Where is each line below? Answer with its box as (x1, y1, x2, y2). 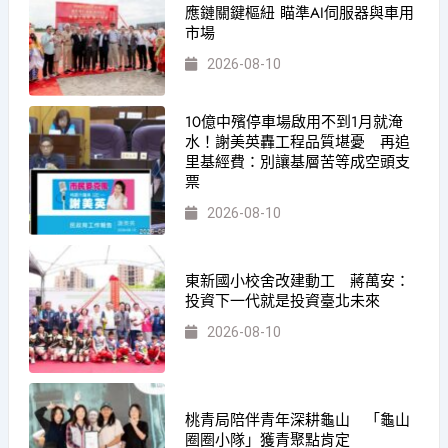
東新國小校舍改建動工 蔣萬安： (185, 269, 411, 292)
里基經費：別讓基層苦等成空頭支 (185, 151, 411, 174)
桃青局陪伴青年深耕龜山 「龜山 (185, 408, 411, 431)
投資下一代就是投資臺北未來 (185, 289, 381, 312)
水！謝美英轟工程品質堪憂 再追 (185, 131, 411, 154)
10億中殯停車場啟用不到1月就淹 (185, 111, 404, 134)
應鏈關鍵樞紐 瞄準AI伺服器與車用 (185, 2, 415, 25)
